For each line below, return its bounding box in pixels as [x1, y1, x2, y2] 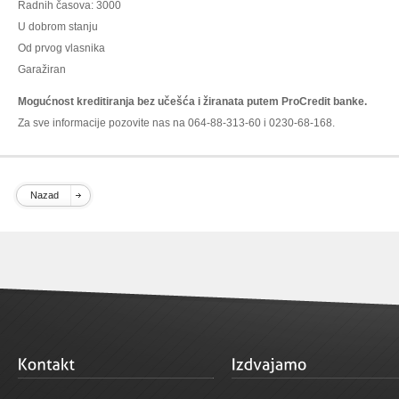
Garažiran [18, 63, 66, 76]
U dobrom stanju [18, 20, 98, 33]
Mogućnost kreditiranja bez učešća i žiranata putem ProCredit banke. [18, 95, 367, 108]
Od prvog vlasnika [18, 42, 105, 54]
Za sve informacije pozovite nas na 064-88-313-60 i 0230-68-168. [18, 117, 335, 129]
